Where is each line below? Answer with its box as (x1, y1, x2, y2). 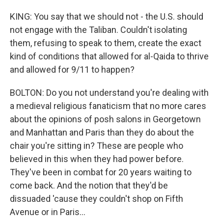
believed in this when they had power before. (10, 154, 184, 164)
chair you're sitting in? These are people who (10, 140, 183, 151)
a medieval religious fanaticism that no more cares (10, 101, 206, 111)
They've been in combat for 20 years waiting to (10, 167, 192, 177)
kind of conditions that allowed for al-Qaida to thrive (10, 51, 209, 61)
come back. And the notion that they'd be (10, 180, 168, 191)
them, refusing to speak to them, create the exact (10, 38, 201, 48)
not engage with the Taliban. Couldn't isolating (10, 25, 187, 35)
